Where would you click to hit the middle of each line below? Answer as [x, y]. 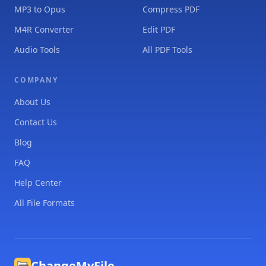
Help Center [38, 182]
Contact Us [36, 122]
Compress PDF [171, 9]
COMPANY [36, 80]
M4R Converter [44, 29]
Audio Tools [37, 49]
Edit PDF [159, 29]
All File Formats [45, 202]
